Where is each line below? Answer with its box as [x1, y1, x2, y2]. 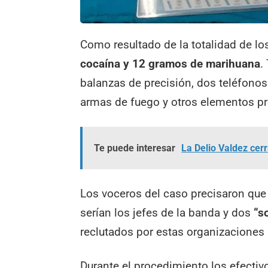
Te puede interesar [94, 142, 176, 154]
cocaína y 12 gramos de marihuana [80, 57, 261, 71]
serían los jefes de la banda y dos [80, 205, 251, 220]
